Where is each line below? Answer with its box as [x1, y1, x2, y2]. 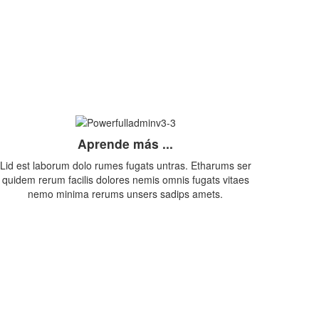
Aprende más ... [78, 135, 173, 153]
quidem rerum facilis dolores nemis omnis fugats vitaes [1, 172, 249, 187]
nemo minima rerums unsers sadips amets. [28, 187, 223, 202]
